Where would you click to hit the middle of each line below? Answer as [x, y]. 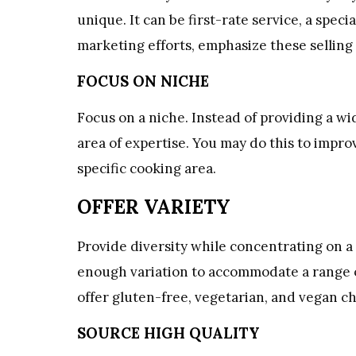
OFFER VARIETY [154, 207]
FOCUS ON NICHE [143, 81]
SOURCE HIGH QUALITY [168, 333]
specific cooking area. [147, 168]
